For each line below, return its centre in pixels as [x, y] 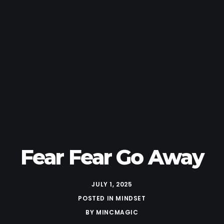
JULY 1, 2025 [112, 184]
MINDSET [131, 198]
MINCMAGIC [117, 212]
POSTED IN [97, 198]
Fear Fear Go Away [112, 157]
